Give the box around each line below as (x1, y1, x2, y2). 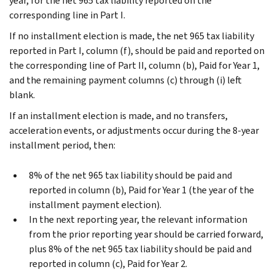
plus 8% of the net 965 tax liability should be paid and (29, 242, 252, 255)
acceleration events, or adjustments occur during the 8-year (9, 123, 259, 137)
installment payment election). (29, 198, 161, 211)
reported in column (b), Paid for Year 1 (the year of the (29, 183, 254, 196)
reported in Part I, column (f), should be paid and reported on (9, 44, 265, 57)
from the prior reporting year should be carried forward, (29, 227, 263, 241)
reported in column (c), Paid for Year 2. (29, 257, 187, 270)
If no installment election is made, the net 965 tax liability (9, 29, 254, 42)
